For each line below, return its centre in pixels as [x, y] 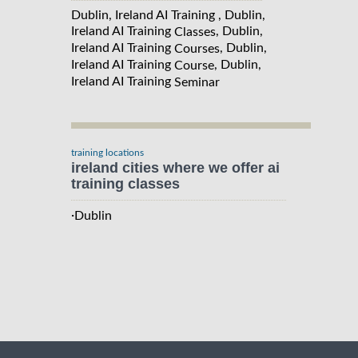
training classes [125, 183]
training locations [107, 152]
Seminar [197, 82]
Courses [197, 49]
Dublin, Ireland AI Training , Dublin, [168, 16]
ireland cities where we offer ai [175, 167]
